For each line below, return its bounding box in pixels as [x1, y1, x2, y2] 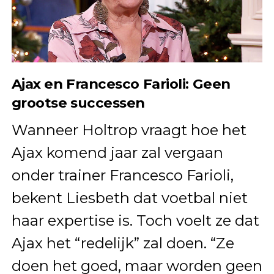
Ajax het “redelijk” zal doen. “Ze [11, 234, 234, 252]
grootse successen [11, 94, 146, 111]
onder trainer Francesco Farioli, [11, 166, 234, 184]
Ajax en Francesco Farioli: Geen [11, 75, 231, 92]
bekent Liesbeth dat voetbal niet [11, 188, 248, 207]
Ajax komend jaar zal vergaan [11, 143, 223, 161]
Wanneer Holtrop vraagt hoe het [11, 120, 246, 139]
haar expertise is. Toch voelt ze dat [11, 211, 259, 229]
